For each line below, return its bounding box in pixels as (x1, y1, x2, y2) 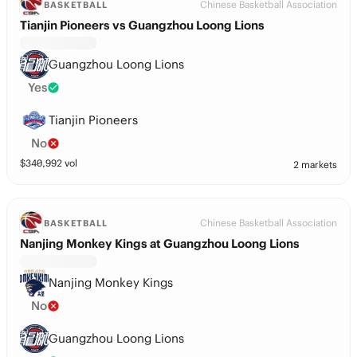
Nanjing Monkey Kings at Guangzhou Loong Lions (20, 236, 300, 251)
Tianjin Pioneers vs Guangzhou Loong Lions (20, 18, 265, 33)
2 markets (293, 159, 337, 171)
